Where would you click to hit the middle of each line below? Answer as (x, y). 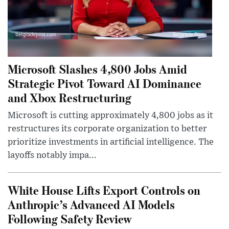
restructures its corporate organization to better (107, 129)
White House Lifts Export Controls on (104, 190)
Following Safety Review (70, 218)
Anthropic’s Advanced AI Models (91, 204)
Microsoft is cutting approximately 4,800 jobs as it (110, 115)
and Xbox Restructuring (70, 97)
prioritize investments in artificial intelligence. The (111, 142)
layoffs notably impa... (52, 155)
